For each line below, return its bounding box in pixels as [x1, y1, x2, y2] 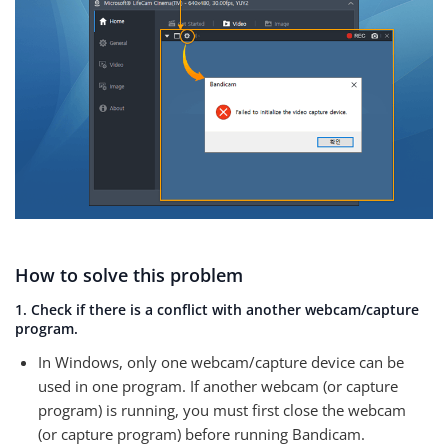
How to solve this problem [15, 263, 243, 288]
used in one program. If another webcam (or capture [38, 376, 398, 397]
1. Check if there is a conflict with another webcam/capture [15, 300, 419, 320]
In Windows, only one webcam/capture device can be [38, 352, 404, 373]
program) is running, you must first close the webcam [38, 400, 406, 421]
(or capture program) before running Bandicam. [38, 424, 365, 445]
